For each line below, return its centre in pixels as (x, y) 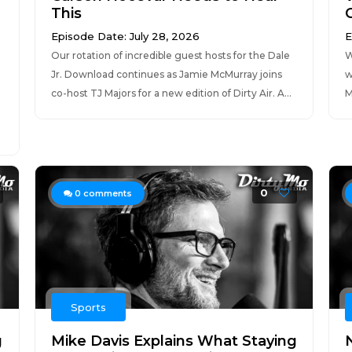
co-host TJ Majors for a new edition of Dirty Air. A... (171, 93)
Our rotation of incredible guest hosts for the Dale (170, 55)
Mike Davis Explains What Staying (174, 341)
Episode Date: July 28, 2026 (125, 36)
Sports (88, 307)
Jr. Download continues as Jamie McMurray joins (166, 74)
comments (106, 193)
